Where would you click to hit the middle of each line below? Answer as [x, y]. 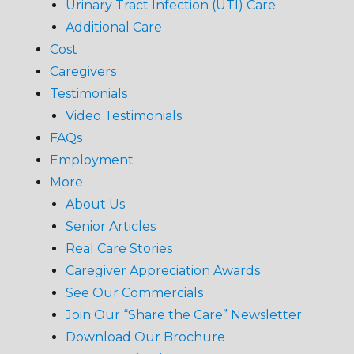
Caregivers [83, 72]
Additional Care [113, 28]
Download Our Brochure [145, 337]
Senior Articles [110, 227]
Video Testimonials [123, 116]
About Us [95, 205]
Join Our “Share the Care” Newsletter [183, 315]
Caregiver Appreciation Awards [162, 271]
